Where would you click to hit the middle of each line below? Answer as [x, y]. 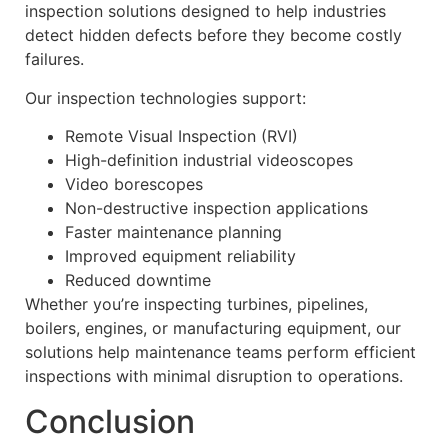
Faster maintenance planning [173, 232]
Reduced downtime [138, 280]
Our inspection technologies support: [165, 97]
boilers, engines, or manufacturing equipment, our [213, 328]
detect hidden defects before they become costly [213, 35]
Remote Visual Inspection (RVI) [181, 136]
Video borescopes [134, 184]
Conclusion [110, 421]
